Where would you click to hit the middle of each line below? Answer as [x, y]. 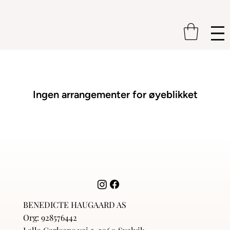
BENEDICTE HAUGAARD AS [74, 204]
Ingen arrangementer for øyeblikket [115, 94]
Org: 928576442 [50, 217]
